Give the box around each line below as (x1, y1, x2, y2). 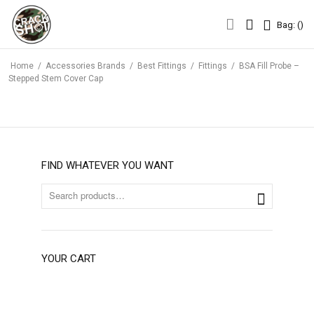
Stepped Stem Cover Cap (8, 74, 103, 83)
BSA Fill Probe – (239, 61, 299, 71)
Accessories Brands (46, 61, 125, 71)
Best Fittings (137, 61, 186, 71)
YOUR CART (41, 252, 96, 265)
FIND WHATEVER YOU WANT (41, 159, 174, 172)
